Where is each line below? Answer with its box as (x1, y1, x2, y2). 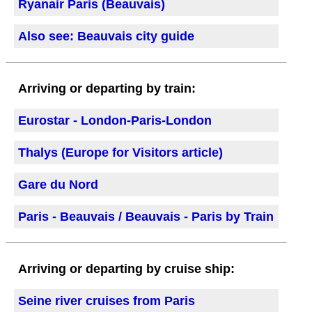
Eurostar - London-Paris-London (18, 113, 212, 127)
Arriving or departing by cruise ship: (18, 261, 235, 276)
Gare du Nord (18, 177, 98, 192)
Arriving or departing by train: (18, 81, 196, 95)
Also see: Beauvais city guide (18, 29, 194, 43)
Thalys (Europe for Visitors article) (18, 145, 223, 159)
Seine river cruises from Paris (18, 293, 195, 308)
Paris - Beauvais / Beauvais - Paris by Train (18, 209, 274, 224)
